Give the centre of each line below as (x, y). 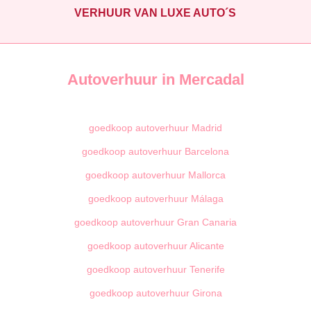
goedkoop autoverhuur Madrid (155, 128)
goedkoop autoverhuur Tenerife (155, 270)
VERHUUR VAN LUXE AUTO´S (155, 12)
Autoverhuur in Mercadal (155, 80)
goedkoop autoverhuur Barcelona (155, 152)
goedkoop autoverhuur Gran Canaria (155, 222)
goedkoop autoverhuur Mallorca (155, 175)
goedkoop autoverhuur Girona (155, 293)
